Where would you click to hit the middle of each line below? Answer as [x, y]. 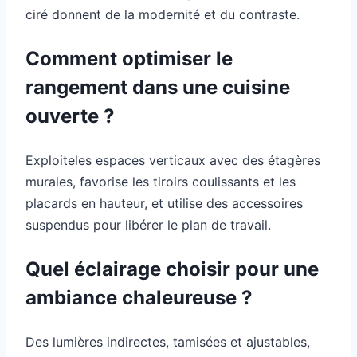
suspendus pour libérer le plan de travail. [148, 224]
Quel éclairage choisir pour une [172, 269]
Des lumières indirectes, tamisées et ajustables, [168, 341]
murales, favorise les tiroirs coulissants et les [161, 181]
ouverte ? [70, 116]
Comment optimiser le [129, 58]
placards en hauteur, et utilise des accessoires [164, 203]
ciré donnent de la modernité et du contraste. [163, 14]
